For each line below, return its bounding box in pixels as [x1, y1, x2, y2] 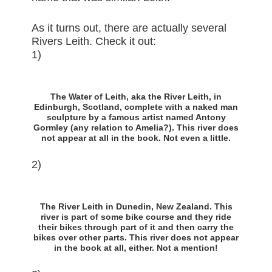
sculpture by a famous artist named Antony [46, 112, 226, 123]
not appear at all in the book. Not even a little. [41, 133, 231, 143]
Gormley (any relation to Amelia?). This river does [33, 123, 239, 133]
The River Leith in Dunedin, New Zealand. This [39, 202, 233, 212]
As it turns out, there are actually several [32, 22, 227, 35]
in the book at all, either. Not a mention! [54, 243, 218, 253]
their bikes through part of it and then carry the [38, 222, 234, 233]
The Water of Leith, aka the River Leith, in [50, 92, 222, 102]
